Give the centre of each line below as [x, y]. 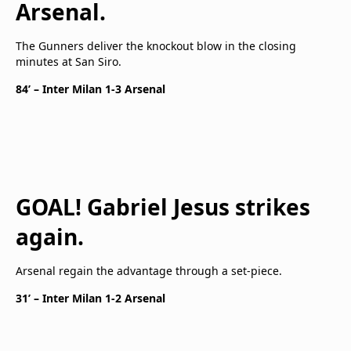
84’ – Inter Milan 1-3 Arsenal [90, 89]
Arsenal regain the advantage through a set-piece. [149, 271]
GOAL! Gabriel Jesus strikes [163, 207]
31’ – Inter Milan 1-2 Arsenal [90, 298]
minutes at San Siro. [69, 62]
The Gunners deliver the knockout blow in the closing [156, 46]
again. [50, 237]
